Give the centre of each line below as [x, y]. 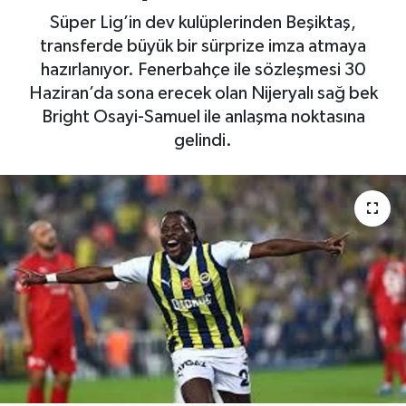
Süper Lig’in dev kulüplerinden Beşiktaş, [203, 22]
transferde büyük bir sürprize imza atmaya [203, 46]
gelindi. [203, 140]
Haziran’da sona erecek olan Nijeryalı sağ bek [203, 93]
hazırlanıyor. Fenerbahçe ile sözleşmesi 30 [203, 69]
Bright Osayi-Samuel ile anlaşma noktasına [203, 116]
